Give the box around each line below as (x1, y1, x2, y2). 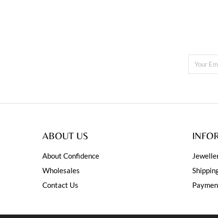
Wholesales (42, 165, 80, 175)
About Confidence (42, 151, 99, 160)
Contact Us (42, 180, 78, 189)
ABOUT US (42, 129, 88, 141)
